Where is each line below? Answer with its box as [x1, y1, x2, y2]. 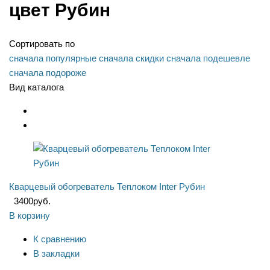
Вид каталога [9, 82, 64, 93]
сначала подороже [9, 67, 86, 78]
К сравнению [33, 234, 86, 245]
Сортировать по [9, 39, 75, 49]
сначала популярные [9, 53, 96, 64]
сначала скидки [99, 53, 164, 64]
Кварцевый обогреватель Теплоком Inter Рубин [9, 181, 205, 192]
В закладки [33, 248, 80, 259]
